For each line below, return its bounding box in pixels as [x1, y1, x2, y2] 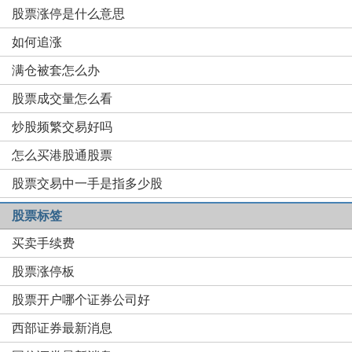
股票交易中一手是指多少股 [12, 177, 163, 190]
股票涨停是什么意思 [12, 7, 125, 20]
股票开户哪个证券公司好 [12, 293, 150, 306]
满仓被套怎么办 [12, 64, 100, 77]
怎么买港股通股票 [12, 148, 112, 162]
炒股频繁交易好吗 [12, 120, 112, 134]
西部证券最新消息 [12, 321, 112, 335]
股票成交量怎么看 [12, 92, 112, 105]
